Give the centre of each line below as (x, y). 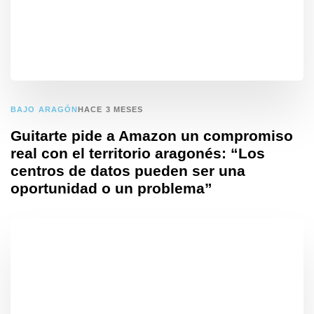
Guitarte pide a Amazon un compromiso (152, 136)
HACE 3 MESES (111, 110)
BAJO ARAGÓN (45, 109)
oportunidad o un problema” (111, 189)
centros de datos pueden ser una (128, 171)
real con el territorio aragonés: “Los (138, 153)
